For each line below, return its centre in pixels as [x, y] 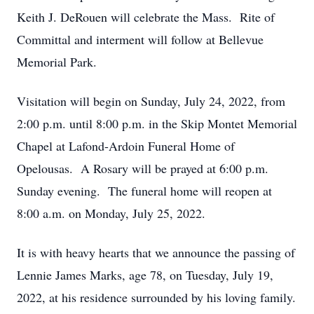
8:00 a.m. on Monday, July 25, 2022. [111, 213]
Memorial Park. [57, 62]
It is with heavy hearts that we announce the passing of [156, 252]
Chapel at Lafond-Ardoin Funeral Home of [126, 146]
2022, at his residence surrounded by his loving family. [156, 297]
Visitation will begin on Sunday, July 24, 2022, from [151, 101]
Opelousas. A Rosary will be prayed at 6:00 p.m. [143, 168]
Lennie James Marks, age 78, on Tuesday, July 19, [145, 275]
